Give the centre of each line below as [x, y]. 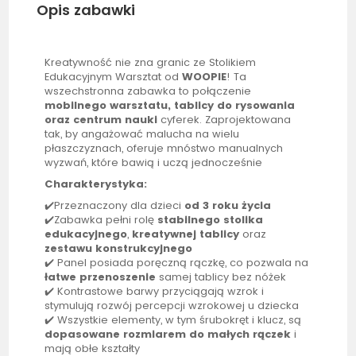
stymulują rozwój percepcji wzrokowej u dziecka [172, 306]
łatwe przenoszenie [101, 277]
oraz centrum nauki [101, 120]
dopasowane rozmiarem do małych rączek [168, 335]
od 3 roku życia [228, 206]
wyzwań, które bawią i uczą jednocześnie [154, 163]
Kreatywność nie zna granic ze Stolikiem [151, 63]
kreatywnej [166, 234]
